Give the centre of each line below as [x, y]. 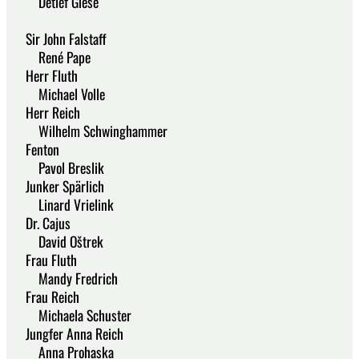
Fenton [36, 149]
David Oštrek [58, 241]
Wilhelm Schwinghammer [90, 130]
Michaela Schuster [72, 315]
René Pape [52, 56]
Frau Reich [46, 296]
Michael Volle [59, 93]
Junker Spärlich [58, 186]
